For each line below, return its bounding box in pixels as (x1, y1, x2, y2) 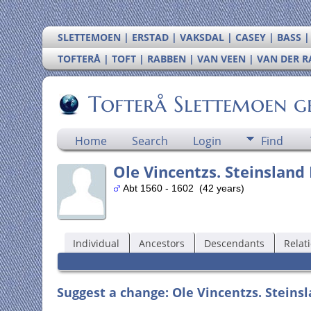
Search (131, 133, 168, 149)
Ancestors (138, 236, 185, 250)
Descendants (203, 236, 264, 250)
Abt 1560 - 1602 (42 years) (120, 183, 244, 194)
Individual (72, 236, 119, 250)
